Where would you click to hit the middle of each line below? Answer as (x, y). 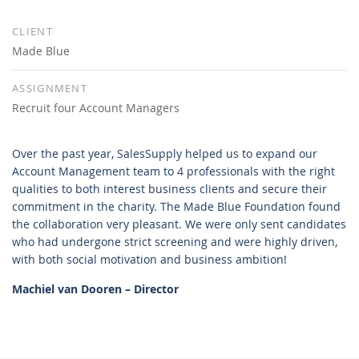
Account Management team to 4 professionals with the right (173, 171)
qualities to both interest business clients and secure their (169, 188)
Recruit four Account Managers (96, 107)
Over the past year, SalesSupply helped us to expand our (165, 153)
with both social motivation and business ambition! (149, 259)
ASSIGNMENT (50, 88)
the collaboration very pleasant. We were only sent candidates (179, 224)
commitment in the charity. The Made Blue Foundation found (176, 206)
